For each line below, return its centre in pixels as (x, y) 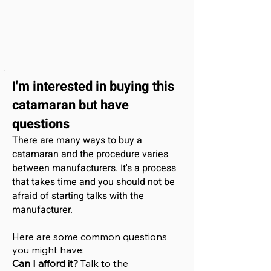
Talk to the (103, 263)
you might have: (48, 250)
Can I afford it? (45, 263)
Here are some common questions (90, 237)
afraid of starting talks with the (78, 196)
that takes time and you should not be (93, 182)
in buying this (135, 87)
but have (104, 105)
